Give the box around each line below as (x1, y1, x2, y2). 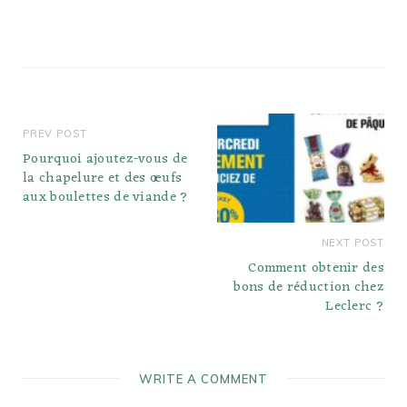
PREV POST (23, 126, 87, 140)
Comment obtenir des (248, 255, 384, 281)
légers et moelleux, (23, 15, 134, 33)
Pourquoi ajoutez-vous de (23, 146, 188, 172)
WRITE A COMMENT (139, 371, 268, 386)
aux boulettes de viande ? (23, 184, 189, 210)
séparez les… (23, 34, 100, 51)
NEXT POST (321, 235, 384, 249)
